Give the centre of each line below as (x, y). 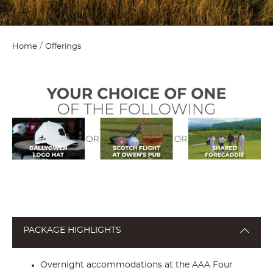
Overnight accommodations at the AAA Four (136, 265)
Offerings (63, 47)
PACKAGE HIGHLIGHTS (72, 231)
